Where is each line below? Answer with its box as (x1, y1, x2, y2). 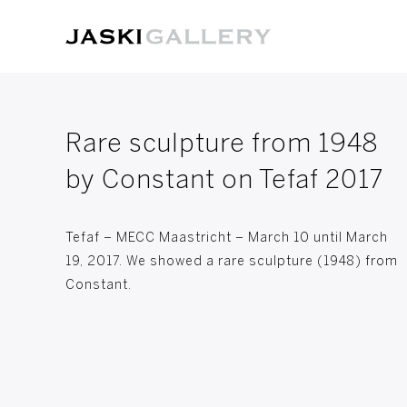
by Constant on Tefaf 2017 (65, 169, 383, 194)
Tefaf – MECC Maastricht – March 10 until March (65, 233, 388, 244)
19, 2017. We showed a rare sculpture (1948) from (65, 256, 398, 268)
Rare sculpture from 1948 (65, 133, 378, 157)
